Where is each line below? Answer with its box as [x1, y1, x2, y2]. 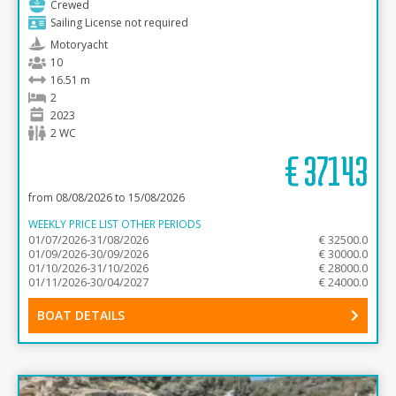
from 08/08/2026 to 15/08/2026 [28, 190, 185, 205]
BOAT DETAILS [37, 307, 125, 324]
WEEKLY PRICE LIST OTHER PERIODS [28, 217, 201, 232]
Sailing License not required [50, 15, 188, 30]
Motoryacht [50, 37, 108, 52]
